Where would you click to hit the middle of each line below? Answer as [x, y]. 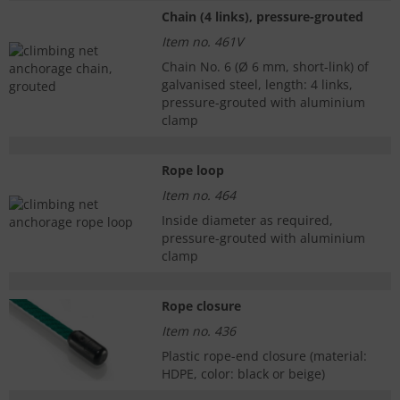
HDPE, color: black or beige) [243, 374]
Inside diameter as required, [247, 221]
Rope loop [193, 171]
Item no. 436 [199, 331]
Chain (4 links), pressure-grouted [262, 17]
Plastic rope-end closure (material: [264, 356]
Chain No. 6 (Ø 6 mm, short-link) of [265, 67]
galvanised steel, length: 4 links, [257, 85]
